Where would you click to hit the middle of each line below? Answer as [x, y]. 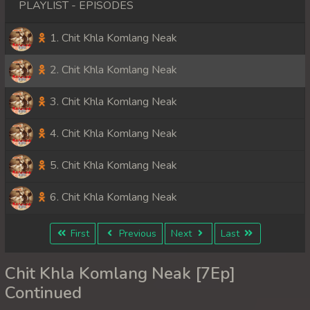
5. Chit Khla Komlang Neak [112, 166]
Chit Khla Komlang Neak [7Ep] [120, 274]
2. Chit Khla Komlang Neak [112, 70]
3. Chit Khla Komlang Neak [112, 102]
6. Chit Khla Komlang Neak [112, 198]
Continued [43, 293]
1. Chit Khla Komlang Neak [112, 38]
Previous [136, 234]
